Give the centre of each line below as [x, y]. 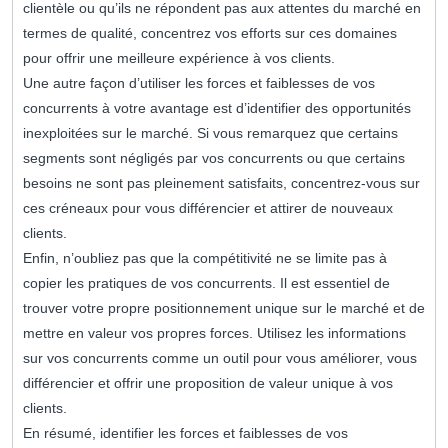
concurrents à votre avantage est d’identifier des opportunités [217, 108]
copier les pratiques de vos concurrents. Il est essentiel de [206, 283]
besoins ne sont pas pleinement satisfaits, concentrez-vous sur [221, 183]
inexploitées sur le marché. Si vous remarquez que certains [210, 133]
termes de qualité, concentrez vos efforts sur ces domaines [210, 33]
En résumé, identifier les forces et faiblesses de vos [185, 433]
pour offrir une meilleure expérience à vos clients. [179, 58]
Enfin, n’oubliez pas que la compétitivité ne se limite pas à [205, 258]
